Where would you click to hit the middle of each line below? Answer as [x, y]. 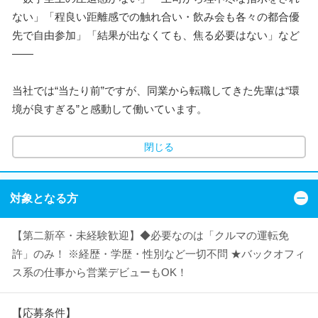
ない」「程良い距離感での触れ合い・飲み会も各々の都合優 [156, 16]
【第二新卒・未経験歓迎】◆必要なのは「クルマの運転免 [150, 235]
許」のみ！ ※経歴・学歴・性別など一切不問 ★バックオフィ [159, 254]
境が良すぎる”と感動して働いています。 [110, 109]
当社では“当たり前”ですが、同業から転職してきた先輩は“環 [156, 90]
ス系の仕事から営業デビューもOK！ [100, 272]
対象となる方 [44, 198]
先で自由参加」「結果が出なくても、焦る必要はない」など [156, 35]
